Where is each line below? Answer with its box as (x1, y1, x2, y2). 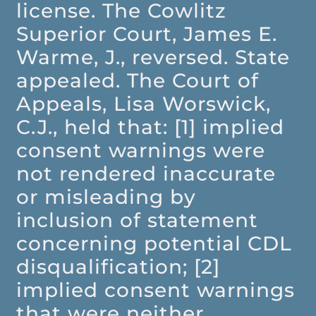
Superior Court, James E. (16, 22, 278, 47)
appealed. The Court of (16, 68, 260, 93)
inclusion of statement (16, 208, 259, 233)
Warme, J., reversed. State (16, 45, 291, 70)
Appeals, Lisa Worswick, (16, 92, 272, 116)
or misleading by (16, 185, 197, 209)
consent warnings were (16, 138, 266, 163)
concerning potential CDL (16, 231, 293, 256)
